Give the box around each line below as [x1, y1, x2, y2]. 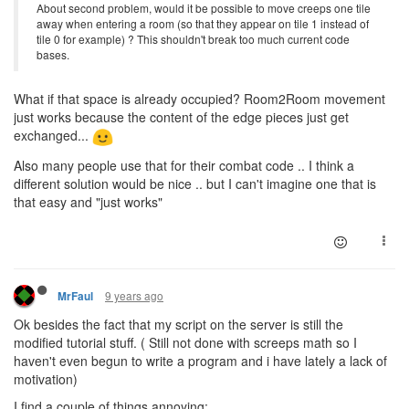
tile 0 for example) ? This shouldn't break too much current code [37, 31, 350, 47]
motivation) [14, 370, 78, 389]
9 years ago [105, 288, 163, 304]
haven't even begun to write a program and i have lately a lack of [14, 351, 387, 371]
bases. [37, 47, 69, 63]
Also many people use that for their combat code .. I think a [14, 156, 354, 175]
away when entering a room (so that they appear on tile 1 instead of [37, 16, 369, 32]
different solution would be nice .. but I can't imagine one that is [14, 174, 376, 194]
